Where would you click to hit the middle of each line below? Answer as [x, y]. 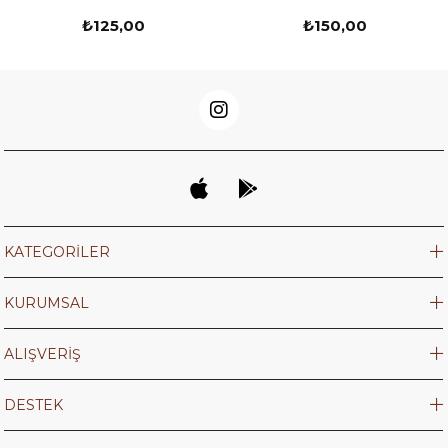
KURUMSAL [47, 302]
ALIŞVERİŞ [43, 353]
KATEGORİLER [57, 251]
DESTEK [34, 404]
